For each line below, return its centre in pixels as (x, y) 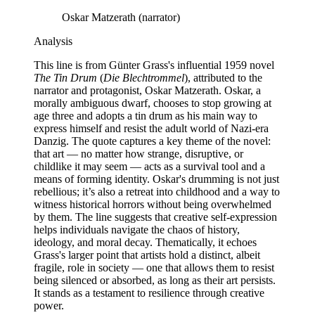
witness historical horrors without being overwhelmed (153, 205)
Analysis (53, 41)
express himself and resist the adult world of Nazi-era (151, 129)
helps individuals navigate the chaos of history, (137, 230)
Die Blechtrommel (144, 78)
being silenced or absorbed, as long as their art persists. (155, 281)
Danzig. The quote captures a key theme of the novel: (152, 141)
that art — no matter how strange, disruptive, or (139, 154)
